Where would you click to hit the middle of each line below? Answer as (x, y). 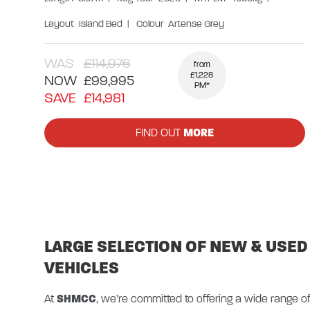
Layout (59, 24)
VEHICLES (82, 268)
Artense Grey (196, 24)
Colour (150, 24)
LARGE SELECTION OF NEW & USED (176, 246)
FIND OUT (158, 132)
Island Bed (101, 24)
